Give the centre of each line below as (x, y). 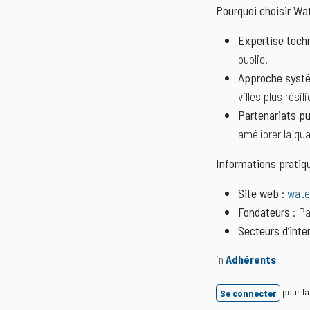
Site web (258, 193)
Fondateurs (264, 212)
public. (253, 59)
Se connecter (248, 293)
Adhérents (251, 259)
